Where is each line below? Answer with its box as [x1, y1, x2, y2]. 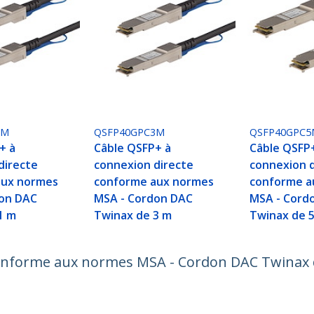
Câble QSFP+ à [94, 140, 172, 156]
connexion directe [94, 157, 194, 173]
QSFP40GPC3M [94, 125, 165, 139]
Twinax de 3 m [94, 207, 172, 224]
